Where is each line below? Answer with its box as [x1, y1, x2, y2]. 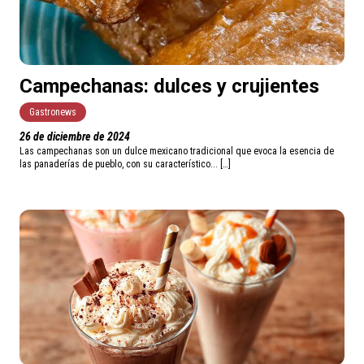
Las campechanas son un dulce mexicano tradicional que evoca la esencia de [19, 145, 334, 158]
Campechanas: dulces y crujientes [19, 75, 319, 98]
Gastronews [29, 106, 76, 119]
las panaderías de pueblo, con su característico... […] [19, 158, 231, 171]
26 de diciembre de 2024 [19, 130, 130, 144]
